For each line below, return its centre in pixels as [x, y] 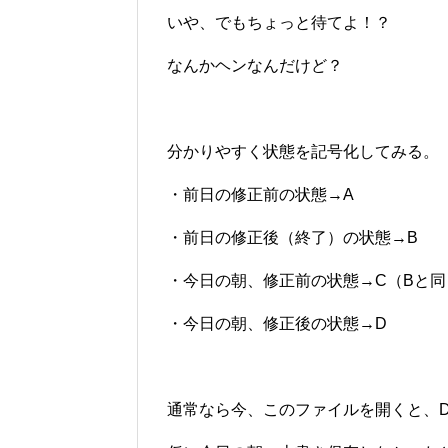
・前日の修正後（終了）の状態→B [292, 237]
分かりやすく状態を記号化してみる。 [303, 151]
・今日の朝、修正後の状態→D [277, 323]
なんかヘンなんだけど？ [255, 65]
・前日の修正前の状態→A [260, 194]
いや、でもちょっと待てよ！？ [279, 22]
